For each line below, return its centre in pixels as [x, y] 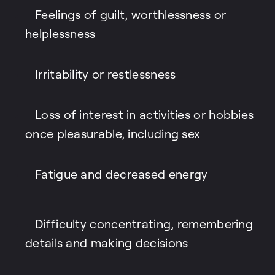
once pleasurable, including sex [113, 134]
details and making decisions [107, 243]
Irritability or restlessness [106, 75]
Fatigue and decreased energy [122, 175]
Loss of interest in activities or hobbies [145, 115]
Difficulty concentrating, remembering [144, 224]
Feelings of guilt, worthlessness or [131, 15]
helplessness [60, 34]
